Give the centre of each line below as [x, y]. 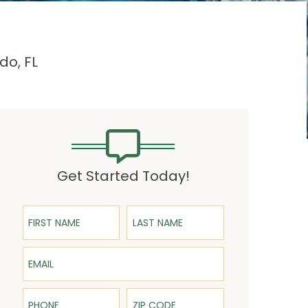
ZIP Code [148, 292]
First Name [48, 210]
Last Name [153, 210]
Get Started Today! [123, 176]
